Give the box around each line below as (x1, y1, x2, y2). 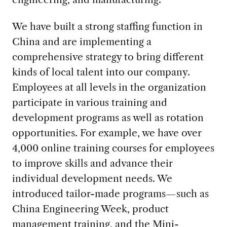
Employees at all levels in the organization (12, 81, 206, 93)
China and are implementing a (12, 35, 152, 48)
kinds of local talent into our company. (12, 65, 190, 78)
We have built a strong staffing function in (12, 20, 203, 32)
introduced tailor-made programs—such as (12, 187, 209, 200)
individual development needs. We (12, 172, 172, 184)
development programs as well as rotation (12, 111, 204, 124)
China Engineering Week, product (12, 202, 169, 215)
